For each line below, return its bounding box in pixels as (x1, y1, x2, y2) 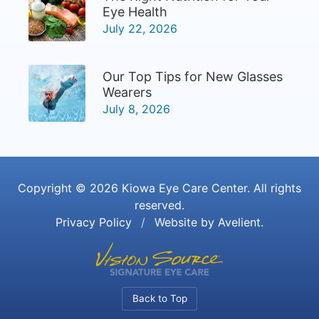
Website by (151, 215, 218, 230)
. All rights (247, 181, 301, 196)
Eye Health (103, 4, 167, 20)
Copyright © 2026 (18, 181, 122, 196)
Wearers (103, 85, 152, 100)
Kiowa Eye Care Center (122, 181, 247, 196)
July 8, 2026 (103, 102, 170, 117)
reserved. (135, 198, 184, 213)
